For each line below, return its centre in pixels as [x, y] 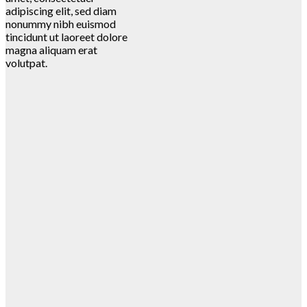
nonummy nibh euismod [61, 24]
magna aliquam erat [51, 50]
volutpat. [26, 63]
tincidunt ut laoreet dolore [66, 37]
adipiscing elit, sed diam [61, 11]
